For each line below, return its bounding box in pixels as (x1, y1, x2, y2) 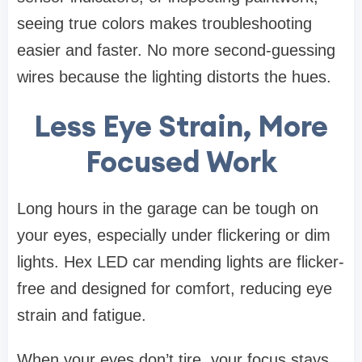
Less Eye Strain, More (34, 107, 328, 145)
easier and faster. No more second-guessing (17, 41, 335, 60)
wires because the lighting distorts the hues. (17, 68, 331, 86)
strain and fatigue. (17, 306, 146, 325)
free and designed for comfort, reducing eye (17, 280, 332, 298)
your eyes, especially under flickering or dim (17, 226, 330, 245)
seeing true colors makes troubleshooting (17, 15, 312, 33)
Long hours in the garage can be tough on (17, 200, 318, 218)
